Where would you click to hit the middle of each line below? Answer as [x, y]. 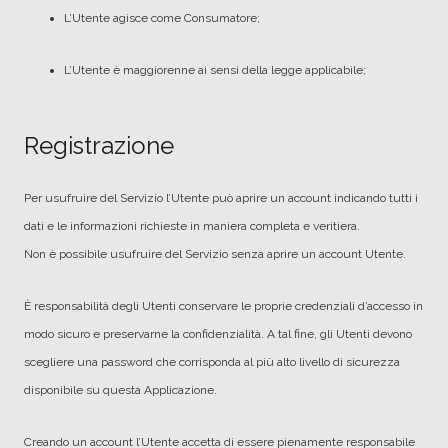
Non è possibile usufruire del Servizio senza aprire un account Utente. [215, 254]
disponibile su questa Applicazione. [120, 390]
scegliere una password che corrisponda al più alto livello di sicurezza [212, 362]
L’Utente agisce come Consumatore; [162, 18]
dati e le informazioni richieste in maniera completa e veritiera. [192, 226]
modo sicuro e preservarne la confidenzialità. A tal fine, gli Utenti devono [218, 334]
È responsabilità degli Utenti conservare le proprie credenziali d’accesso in [223, 306]
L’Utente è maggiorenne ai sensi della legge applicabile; [215, 70]
